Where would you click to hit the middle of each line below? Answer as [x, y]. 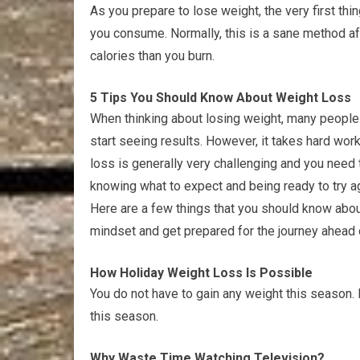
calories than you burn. [152, 56]
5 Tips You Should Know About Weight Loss [221, 98]
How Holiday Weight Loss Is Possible [201, 273]
